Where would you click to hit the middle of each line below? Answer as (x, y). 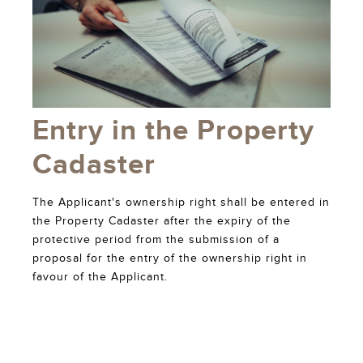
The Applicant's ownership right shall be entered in (181, 202)
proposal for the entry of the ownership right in (170, 258)
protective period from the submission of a (156, 239)
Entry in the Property (173, 130)
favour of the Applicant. (100, 277)
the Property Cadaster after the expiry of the (162, 221)
